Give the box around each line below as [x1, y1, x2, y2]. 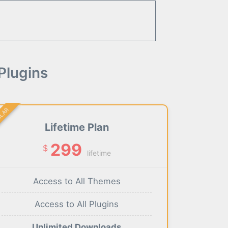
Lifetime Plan [44, 121, 109, 134]
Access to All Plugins [35, 199, 119, 210]
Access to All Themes [33, 176, 121, 187]
